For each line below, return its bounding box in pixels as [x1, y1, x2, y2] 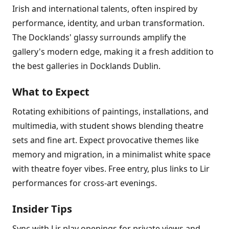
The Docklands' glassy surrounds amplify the [12, 32, 186, 43]
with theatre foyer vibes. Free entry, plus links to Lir [12, 163, 210, 174]
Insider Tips [12, 202, 72, 216]
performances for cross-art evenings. [12, 177, 157, 189]
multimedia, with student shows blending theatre [12, 120, 203, 131]
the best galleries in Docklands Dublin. [12, 60, 161, 72]
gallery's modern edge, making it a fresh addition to [12, 46, 214, 57]
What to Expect [12, 85, 89, 99]
